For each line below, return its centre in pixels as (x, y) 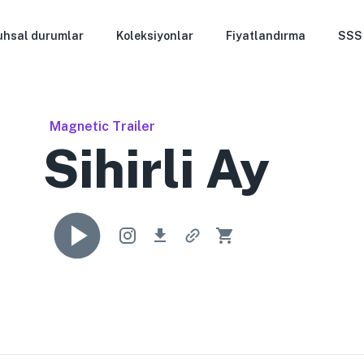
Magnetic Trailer (103, 126)
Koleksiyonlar (154, 36)
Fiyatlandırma (265, 36)
